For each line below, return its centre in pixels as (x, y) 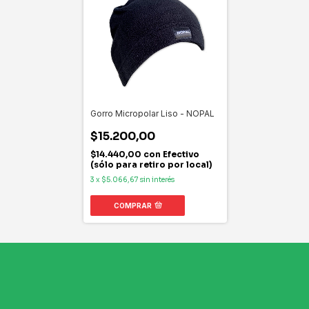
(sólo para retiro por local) (151, 164)
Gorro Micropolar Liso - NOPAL (152, 113)
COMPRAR (132, 205)
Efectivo (181, 154)
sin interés (157, 179)
